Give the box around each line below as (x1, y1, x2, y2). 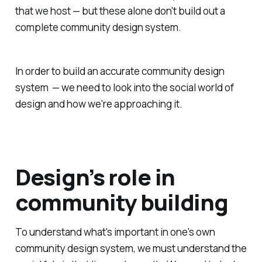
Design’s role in (15, 161, 175, 192)
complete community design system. (15, 20, 181, 34)
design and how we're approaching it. (15, 97, 182, 111)
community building (15, 186, 229, 217)
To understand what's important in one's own (15, 225, 215, 239)
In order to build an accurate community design (15, 64, 225, 78)
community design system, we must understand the (15, 241, 247, 255)
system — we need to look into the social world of (15, 81, 234, 95)
